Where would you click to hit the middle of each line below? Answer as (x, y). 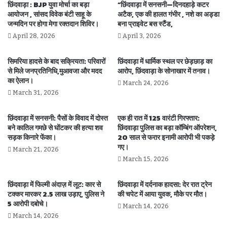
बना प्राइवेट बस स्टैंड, (145, 24)
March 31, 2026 (36, 92)
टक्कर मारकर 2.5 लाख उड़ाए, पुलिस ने (56, 194)
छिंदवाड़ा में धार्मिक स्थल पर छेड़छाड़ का (165, 61)
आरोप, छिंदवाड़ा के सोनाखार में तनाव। (164, 71)
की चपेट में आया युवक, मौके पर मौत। (162, 194)
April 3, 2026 (142, 36)
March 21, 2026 (36, 149)
